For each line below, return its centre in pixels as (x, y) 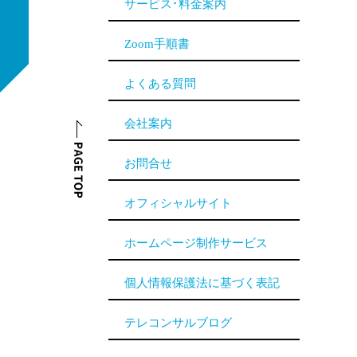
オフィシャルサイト (178, 203)
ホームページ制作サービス (196, 243)
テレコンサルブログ (178, 323)
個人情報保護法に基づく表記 (202, 283)
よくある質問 (160, 84)
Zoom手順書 (157, 44)
